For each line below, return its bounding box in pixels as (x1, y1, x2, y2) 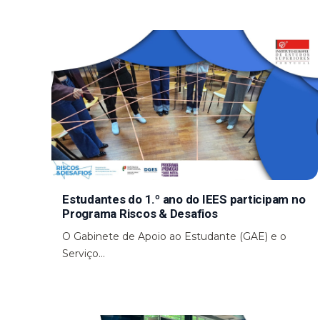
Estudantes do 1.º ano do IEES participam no (62, 191, 306, 206)
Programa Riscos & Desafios (62, 206, 218, 221)
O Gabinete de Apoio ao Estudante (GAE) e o (62, 229, 286, 243)
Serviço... (62, 246, 105, 260)
